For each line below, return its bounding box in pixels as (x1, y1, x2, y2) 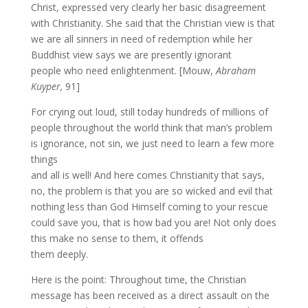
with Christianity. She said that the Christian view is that (30, 16, 275, 30)
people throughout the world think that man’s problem (30, 121, 272, 134)
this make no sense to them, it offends (30, 232, 203, 245)
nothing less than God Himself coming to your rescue (30, 200, 268, 213)
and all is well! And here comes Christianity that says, (30, 168, 265, 181)
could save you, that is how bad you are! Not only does (30, 216, 276, 229)
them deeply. (30, 247, 88, 261)
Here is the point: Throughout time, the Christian (30, 273, 246, 286)
